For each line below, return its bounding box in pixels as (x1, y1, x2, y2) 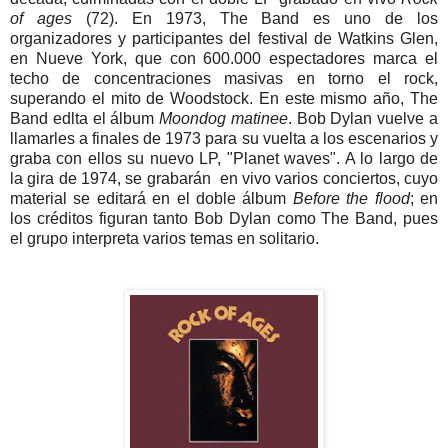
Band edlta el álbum (10, 109, 160, 127)
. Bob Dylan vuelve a (287, 109, 439, 127)
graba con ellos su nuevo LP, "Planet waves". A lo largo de (10, 149, 438, 167)
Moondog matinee (159, 109, 288, 127)
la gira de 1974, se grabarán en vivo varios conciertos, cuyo (10, 169, 438, 187)
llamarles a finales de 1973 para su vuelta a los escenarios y (10, 129, 438, 147)
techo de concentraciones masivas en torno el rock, (10, 69, 438, 87)
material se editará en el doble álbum (10, 189, 293, 207)
